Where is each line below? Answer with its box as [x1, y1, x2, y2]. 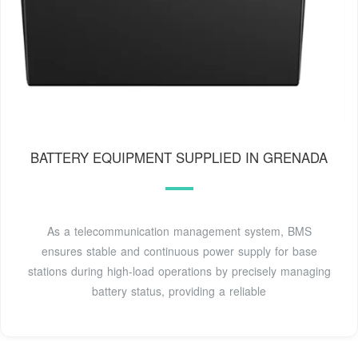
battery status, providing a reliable [92, 283, 266, 300]
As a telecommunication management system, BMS [46, 223, 312, 240]
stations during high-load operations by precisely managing [27, 263, 331, 280]
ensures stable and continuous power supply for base [41, 243, 317, 260]
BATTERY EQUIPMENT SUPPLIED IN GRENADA [30, 148, 328, 168]
